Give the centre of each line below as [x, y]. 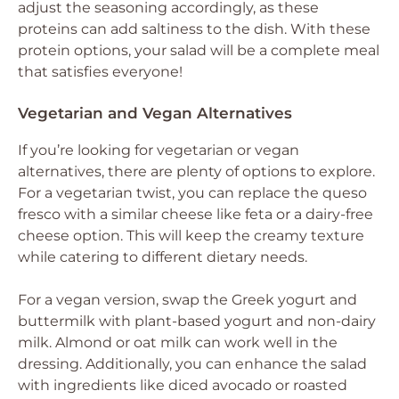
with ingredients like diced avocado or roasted [183, 385]
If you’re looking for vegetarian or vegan [159, 150]
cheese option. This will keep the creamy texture [191, 236]
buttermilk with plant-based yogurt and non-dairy [197, 321]
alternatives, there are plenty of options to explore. [196, 171]
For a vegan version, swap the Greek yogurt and [187, 300]
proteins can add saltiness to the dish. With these [194, 29]
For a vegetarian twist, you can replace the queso [192, 193]
